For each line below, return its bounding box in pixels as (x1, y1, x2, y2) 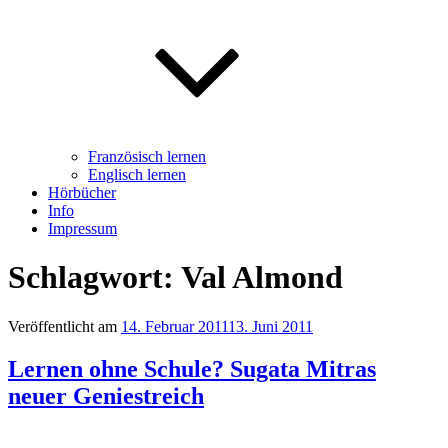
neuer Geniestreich (8, 382, 204, 409)
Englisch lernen (88, 166, 186, 183)
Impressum (48, 220, 117, 237)
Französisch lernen (88, 148, 206, 165)
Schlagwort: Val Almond (8, 259, 343, 296)
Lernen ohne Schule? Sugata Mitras (8, 355, 376, 382)
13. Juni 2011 (228, 317, 313, 335)
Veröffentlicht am (8, 317, 117, 335)
